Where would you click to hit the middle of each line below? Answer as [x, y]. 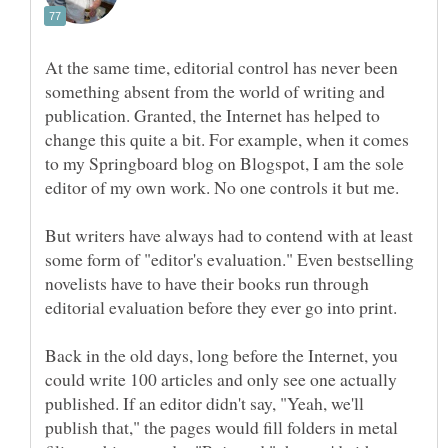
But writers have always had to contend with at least [229, 235]
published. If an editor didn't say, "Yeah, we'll [204, 403]
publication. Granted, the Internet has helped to [212, 115]
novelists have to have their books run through [207, 283]
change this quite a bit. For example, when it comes [227, 139]
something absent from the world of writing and [215, 91]
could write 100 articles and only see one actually [221, 379]
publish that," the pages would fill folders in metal [221, 427]
